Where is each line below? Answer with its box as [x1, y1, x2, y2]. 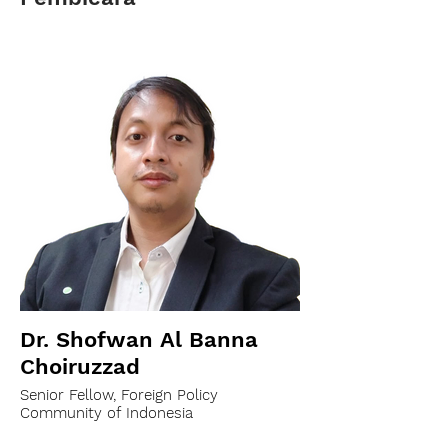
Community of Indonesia [20, 404, 193, 422]
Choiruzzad [20, 354, 140, 379]
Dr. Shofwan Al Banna [20, 327, 258, 352]
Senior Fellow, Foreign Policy [20, 386, 218, 404]
